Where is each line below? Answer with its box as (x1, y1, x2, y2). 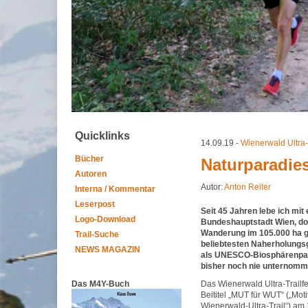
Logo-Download (75, 214, 135, 224)
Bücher (75, 154, 104, 164)
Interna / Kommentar (75, 184, 155, 194)
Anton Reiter (224, 182, 271, 192)
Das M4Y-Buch (71, 279, 129, 289)
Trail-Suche (75, 230, 119, 239)
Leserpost (75, 199, 115, 209)
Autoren (75, 169, 107, 179)
